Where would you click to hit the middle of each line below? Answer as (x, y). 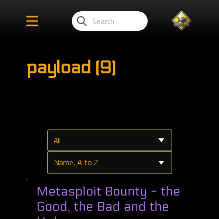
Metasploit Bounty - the (108, 192)
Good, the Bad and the (103, 207)
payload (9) (71, 68)
